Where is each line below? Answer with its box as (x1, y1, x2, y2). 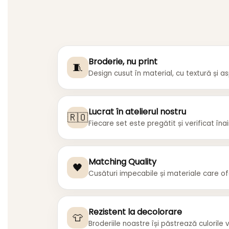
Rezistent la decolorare (88, 206, 182, 218)
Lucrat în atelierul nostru (88, 106, 186, 118)
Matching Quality (88, 156, 156, 168)
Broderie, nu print (88, 56, 157, 68)
